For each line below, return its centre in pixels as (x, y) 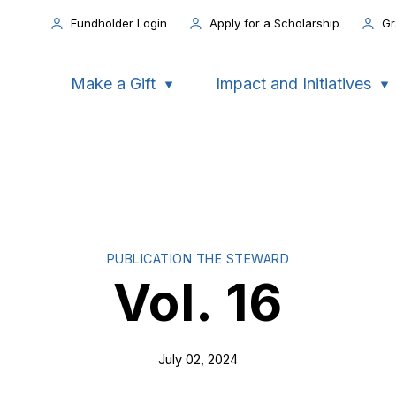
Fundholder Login (118, 23)
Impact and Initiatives (293, 84)
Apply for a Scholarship (274, 23)
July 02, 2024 (198, 359)
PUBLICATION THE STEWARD (198, 258)
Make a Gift (113, 84)
